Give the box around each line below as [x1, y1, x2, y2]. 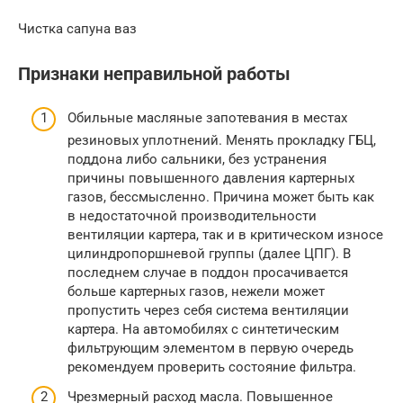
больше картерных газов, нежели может [67, 282, 325, 300]
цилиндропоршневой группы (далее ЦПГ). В [67, 245, 351, 262]
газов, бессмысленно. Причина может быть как [67, 188, 374, 205]
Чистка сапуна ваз [18, 20, 137, 37]
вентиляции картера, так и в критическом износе [67, 226, 383, 243]
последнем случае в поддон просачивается [67, 264, 348, 281]
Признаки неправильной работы [18, 64, 291, 85]
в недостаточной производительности [67, 207, 317, 224]
